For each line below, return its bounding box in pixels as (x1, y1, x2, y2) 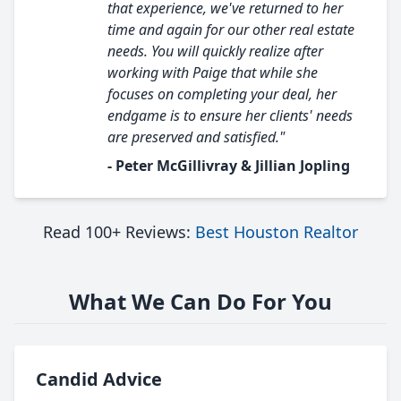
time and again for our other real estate (107, 20, 354, 39)
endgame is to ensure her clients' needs (107, 106, 353, 125)
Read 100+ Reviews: (43, 221, 195, 243)
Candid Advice (36, 367, 162, 391)
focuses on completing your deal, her (107, 84, 337, 104)
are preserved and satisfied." (107, 127, 285, 147)
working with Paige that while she (107, 63, 318, 82)
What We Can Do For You (69, 286, 332, 316)
